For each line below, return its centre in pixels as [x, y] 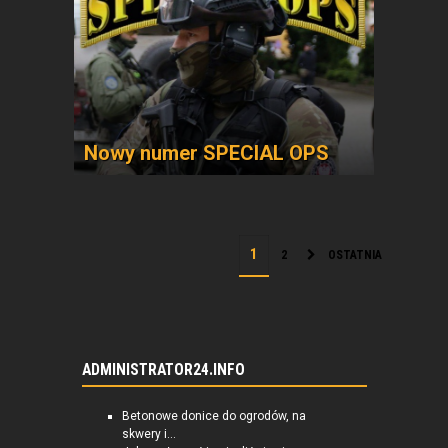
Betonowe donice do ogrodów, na [213, 416]
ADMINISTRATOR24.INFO [163, 370]
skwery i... [148, 434]
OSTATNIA [355, 255]
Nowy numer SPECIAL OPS [206, 153]
